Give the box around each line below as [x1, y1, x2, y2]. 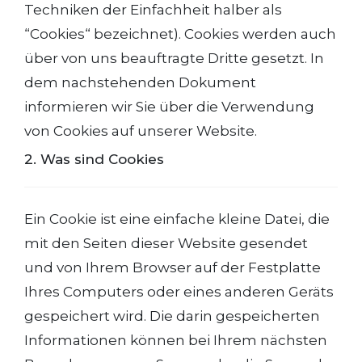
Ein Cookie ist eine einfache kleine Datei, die [24, 211, 330, 227]
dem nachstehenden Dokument [24, 74, 256, 90]
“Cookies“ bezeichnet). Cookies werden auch [24, 26, 336, 42]
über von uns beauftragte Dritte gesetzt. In [24, 50, 324, 66]
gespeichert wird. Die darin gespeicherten [24, 308, 320, 324]
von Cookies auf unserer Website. [24, 123, 257, 139]
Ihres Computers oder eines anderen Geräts [24, 284, 334, 300]
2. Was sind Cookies [24, 151, 164, 167]
